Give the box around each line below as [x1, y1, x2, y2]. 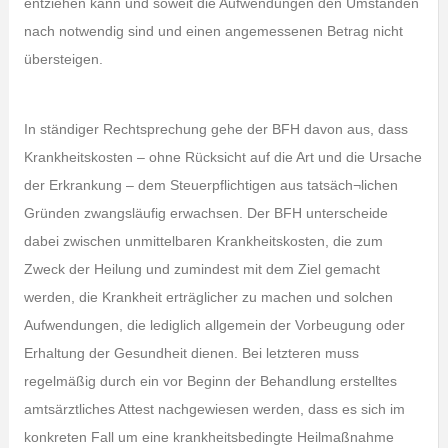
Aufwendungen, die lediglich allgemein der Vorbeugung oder [23, 317, 405, 333]
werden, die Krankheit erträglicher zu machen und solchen [23, 289, 393, 305]
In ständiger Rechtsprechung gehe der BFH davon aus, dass [23, 121, 408, 137]
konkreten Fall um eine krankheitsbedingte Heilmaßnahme [23, 429, 394, 445]
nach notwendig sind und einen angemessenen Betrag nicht [23, 23, 403, 39]
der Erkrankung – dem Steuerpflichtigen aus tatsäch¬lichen [23, 177, 398, 193]
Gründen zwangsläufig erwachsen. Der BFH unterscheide [23, 205, 388, 221]
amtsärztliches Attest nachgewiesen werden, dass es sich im [23, 401, 405, 417]
